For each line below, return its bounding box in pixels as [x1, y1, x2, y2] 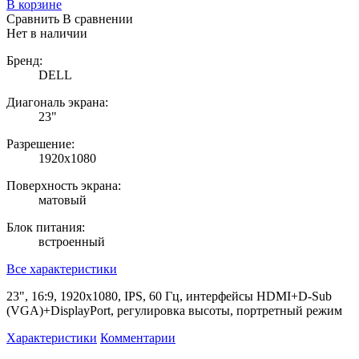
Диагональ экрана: [6, 95, 108, 109]
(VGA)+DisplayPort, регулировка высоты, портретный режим [6, 303, 342, 317]
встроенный [38, 234, 105, 248]
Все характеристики [6, 261, 117, 276]
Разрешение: [6, 136, 75, 151]
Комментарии [100, 330, 175, 345]
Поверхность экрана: [6, 178, 121, 192]
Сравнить [6, 11, 59, 26]
